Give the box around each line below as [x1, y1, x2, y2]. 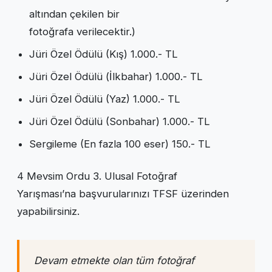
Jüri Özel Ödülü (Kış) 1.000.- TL [29, 47, 178, 60]
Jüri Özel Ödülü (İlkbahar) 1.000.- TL [29, 70, 203, 83]
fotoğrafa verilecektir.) [29, 25, 135, 38]
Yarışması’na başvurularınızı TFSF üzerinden [17, 187, 229, 200]
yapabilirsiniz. [17, 205, 80, 217]
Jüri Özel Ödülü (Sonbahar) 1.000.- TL [29, 115, 210, 127]
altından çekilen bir [29, 7, 120, 20]
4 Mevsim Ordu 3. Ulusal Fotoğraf [17, 169, 177, 182]
